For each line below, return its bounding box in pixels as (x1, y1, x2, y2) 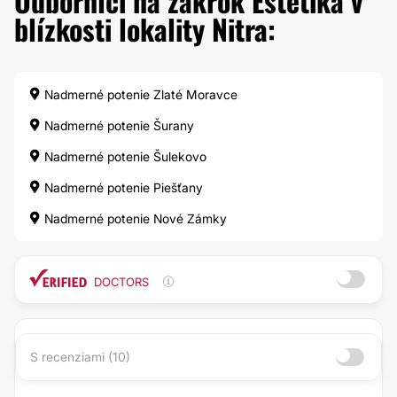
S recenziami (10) (30, 349, 130, 364)
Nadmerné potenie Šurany (41, 118, 194, 133)
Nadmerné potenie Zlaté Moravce (41, 87, 237, 102)
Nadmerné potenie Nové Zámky (41, 211, 227, 226)
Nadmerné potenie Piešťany (41, 180, 203, 195)
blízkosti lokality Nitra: (14, 8, 276, 50)
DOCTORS (94, 275, 149, 289)
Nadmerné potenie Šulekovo (41, 149, 206, 164)
